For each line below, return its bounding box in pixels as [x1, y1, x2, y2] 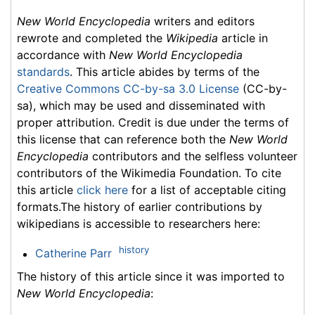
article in [218, 31, 268, 46]
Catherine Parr [34, 246, 112, 261]
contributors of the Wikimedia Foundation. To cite [17, 166, 281, 181]
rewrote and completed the [17, 31, 166, 46]
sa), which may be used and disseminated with [17, 98, 265, 113]
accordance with [17, 48, 109, 63]
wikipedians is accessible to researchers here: [17, 217, 260, 231]
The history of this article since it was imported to [17, 269, 285, 283]
